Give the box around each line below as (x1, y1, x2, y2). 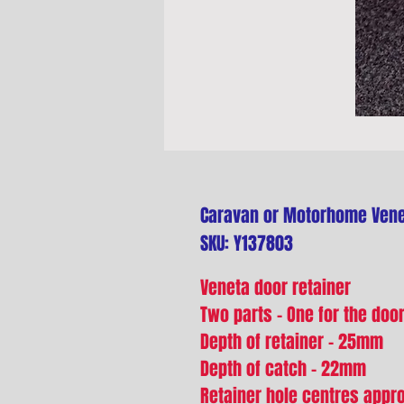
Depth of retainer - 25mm (200, 328, 383, 355)
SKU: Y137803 (200, 230, 293, 257)
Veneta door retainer (200, 274, 351, 301)
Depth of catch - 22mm (200, 355, 366, 382)
